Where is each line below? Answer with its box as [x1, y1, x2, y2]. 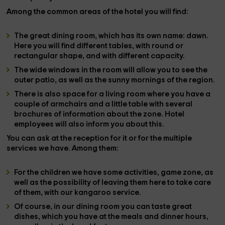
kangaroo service [74, 189, 140, 196]
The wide [14, 66, 49, 74]
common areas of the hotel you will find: [47, 8, 189, 16]
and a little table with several [89, 100, 193, 108]
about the [106, 110, 144, 118]
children [40, 169, 72, 176]
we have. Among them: [39, 145, 119, 152]
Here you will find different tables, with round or [14, 42, 184, 50]
